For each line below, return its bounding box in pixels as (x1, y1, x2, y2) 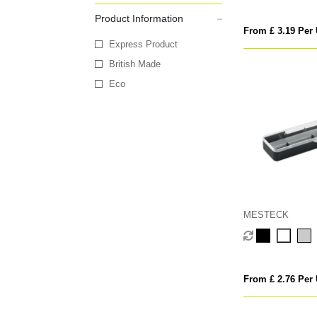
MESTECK (243, 209, 289, 221)
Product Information (95, 13, 184, 25)
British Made (109, 59, 161, 70)
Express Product (109, 39, 178, 50)
